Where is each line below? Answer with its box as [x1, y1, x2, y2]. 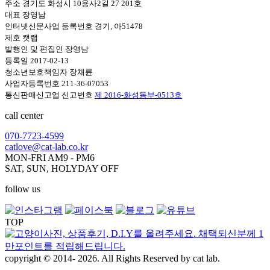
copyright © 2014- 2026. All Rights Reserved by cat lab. [5, 253, 220, 263]
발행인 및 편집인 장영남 [5, 44, 89, 54]
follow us [5, 183, 40, 194]
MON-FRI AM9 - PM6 [5, 152, 95, 163]
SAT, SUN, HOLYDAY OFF [5, 163, 119, 174]
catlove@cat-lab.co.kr [5, 141, 88, 152]
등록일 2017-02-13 [5, 55, 69, 65]
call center [5, 110, 43, 121]
